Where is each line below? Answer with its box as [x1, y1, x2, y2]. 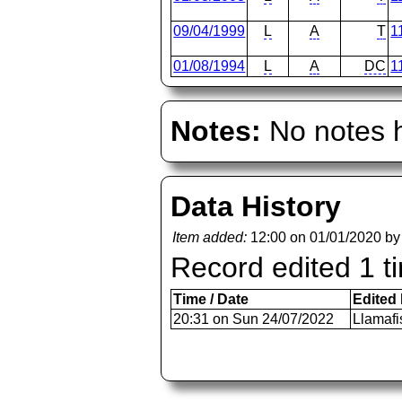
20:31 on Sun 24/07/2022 [173, 311, 335, 327]
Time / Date [173, 292, 249, 307]
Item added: [172, 230, 248, 245]
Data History [170, 190, 342, 223]
